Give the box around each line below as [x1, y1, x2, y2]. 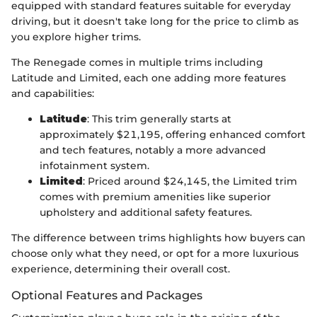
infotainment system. [40, 158, 149, 172]
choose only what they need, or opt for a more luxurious [11, 246, 299, 260]
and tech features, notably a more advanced [40, 143, 266, 156]
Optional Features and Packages [11, 287, 202, 302]
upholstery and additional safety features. [40, 205, 252, 219]
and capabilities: [11, 86, 94, 100]
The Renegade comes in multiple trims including [11, 55, 263, 69]
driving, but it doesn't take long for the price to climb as [11, 14, 299, 28]
